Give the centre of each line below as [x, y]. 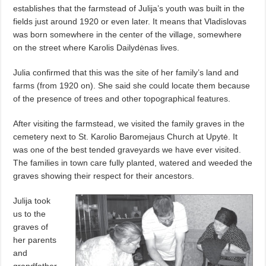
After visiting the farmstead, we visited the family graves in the [129, 123]
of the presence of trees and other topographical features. [122, 98]
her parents [35, 240]
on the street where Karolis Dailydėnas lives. [96, 47]
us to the [30, 213]
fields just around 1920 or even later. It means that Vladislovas [130, 21]
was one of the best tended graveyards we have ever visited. [127, 149]
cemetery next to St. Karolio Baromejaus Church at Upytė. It [126, 136]
